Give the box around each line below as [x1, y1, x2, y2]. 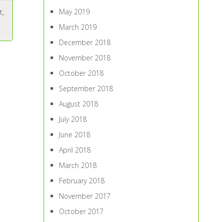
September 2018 [59, 84, 113, 93]
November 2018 [59, 53, 111, 62]
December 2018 [59, 38, 111, 47]
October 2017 [59, 207, 104, 216]
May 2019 [59, 7, 90, 16]
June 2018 [59, 130, 91, 139]
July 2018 [59, 114, 87, 124]
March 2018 [59, 161, 97, 170]
